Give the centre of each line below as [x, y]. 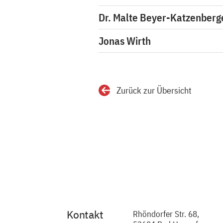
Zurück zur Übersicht [154, 90]
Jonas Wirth [125, 41]
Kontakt [85, 215]
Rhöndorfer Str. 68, [166, 214]
